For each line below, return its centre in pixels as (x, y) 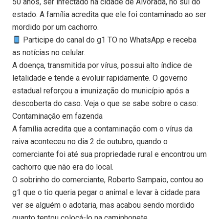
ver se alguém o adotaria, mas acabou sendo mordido (103, 205)
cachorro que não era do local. (63, 167)
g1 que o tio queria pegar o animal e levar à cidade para (106, 193)
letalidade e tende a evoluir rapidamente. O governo (100, 78)
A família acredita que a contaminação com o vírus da (102, 129)
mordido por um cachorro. (55, 27)
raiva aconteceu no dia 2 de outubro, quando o (90, 142)
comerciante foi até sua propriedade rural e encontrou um (109, 154)
